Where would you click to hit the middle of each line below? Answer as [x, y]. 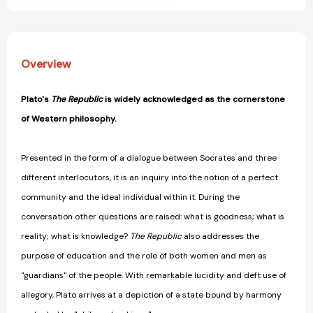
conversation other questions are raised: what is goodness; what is [153, 216]
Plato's [36, 99]
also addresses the [220, 236]
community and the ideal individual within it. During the [130, 197]
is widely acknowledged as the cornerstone [194, 99]
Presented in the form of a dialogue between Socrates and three [149, 158]
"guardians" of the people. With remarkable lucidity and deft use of [154, 275]
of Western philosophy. [69, 118]
